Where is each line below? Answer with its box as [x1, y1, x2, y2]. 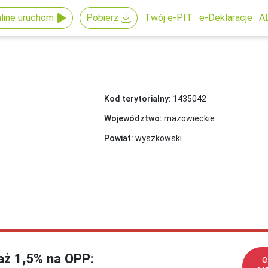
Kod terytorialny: [103, 94, 171, 103]
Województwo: [103, 114, 162, 123]
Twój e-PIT [144, 12, 193, 23]
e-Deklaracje [199, 12, 253, 23]
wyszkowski [133, 133, 182, 143]
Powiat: [103, 133, 133, 143]
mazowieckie [162, 114, 215, 123]
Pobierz [86, 12, 118, 23]
